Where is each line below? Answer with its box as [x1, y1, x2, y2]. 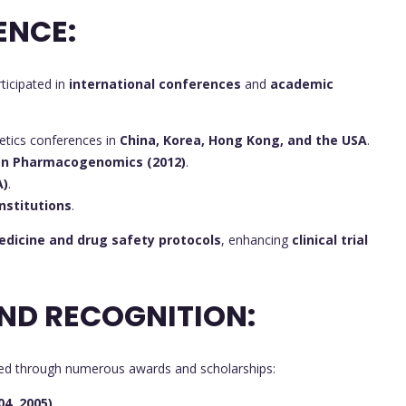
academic [270, 75, 333, 93]
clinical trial [292, 231, 368, 249]
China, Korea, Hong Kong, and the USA [119, 131, 367, 150]
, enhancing [221, 231, 292, 249]
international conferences [69, 75, 241, 93]
